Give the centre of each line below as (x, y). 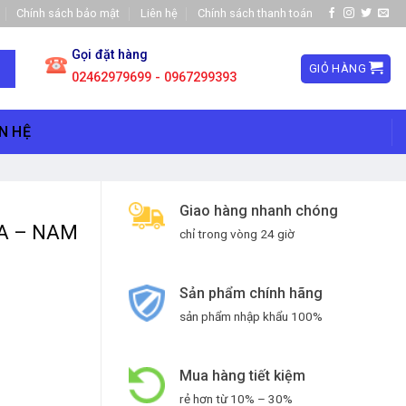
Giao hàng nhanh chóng (259, 211)
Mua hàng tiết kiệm (242, 375)
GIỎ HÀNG (338, 68)
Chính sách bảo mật (68, 13)
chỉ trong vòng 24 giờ (237, 234)
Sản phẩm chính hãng (251, 293)
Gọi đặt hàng (110, 55)
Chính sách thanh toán (256, 13)
